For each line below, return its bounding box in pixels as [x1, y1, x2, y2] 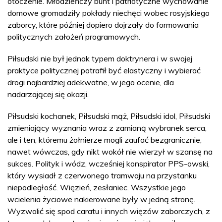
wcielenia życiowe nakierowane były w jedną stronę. [7, 194, 195, 204]
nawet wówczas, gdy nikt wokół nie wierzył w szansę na [7, 147, 213, 157]
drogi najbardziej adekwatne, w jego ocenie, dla [7, 77, 174, 87]
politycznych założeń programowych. [7, 32, 140, 42]
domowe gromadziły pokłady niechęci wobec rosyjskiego [7, 8, 210, 18]
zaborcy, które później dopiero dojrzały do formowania [7, 20, 199, 30]
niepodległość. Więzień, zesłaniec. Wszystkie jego [7, 182, 186, 192]
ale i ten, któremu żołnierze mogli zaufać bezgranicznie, [7, 135, 202, 145]
